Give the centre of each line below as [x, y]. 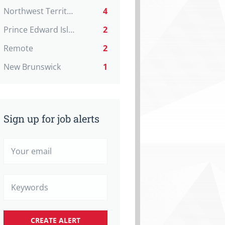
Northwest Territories [70, 11]
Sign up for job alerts [51, 119]
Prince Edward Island [71, 30]
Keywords [19, 179]
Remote [18, 48]
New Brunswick [32, 67]
